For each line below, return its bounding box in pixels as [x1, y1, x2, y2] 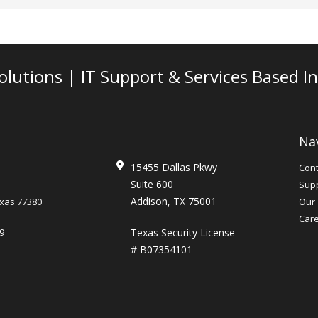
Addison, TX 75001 [130, 194, 216, 208]
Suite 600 [130, 177, 173, 191]
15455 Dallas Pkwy [130, 160, 217, 174]
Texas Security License [130, 225, 235, 239]
